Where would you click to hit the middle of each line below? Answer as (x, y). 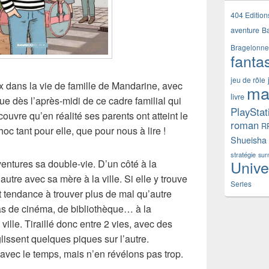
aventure (245, 30)
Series (241, 184)
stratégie (243, 154)
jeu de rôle (248, 80)
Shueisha (249, 140)
